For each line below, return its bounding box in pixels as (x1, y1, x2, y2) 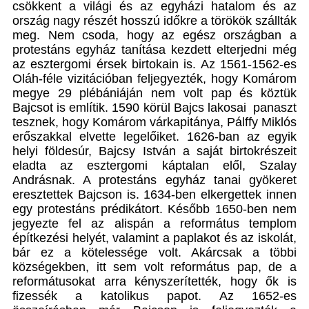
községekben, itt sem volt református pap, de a (12, 259, 297, 274)
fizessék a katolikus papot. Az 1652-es (12, 288, 297, 303)
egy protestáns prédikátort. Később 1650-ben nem (12, 201, 297, 216)
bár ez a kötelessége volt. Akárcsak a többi (12, 245, 297, 259)
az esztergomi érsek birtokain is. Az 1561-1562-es (12, 57, 297, 71)
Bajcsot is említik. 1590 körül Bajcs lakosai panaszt (12, 100, 297, 114)
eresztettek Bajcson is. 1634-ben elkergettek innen (12, 187, 297, 201)
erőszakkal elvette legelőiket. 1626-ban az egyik (12, 129, 297, 143)
